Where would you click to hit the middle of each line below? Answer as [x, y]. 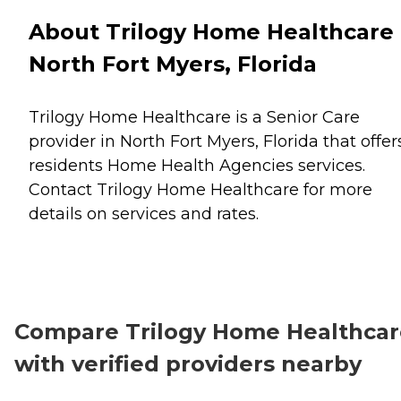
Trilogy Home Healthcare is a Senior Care [194, 117]
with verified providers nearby [188, 363]
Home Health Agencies [200, 165]
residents [68, 165]
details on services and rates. [144, 213]
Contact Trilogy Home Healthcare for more [200, 189]
